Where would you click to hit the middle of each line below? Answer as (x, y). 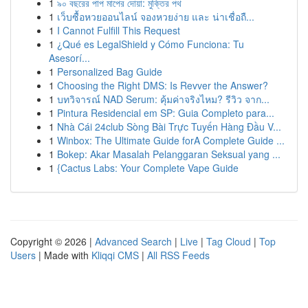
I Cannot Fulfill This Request (119, 30)
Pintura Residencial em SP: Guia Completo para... (166, 113)
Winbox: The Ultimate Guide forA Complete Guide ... (171, 140)
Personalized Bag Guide (110, 71)
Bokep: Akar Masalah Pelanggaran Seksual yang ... (169, 154)
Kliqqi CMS (115, 255)
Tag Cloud (229, 241)
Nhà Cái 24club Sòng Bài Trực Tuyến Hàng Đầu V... (169, 126)
